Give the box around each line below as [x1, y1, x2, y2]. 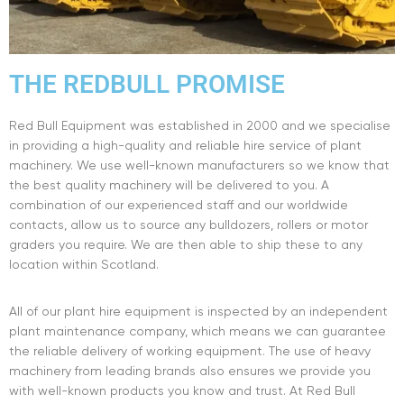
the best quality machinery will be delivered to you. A [9, 177, 329, 192]
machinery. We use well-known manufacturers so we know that [9, 157, 390, 172]
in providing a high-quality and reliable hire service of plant [9, 137, 362, 152]
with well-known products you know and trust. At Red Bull [9, 382, 355, 398]
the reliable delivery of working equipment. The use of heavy [9, 343, 371, 358]
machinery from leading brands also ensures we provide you [9, 363, 371, 378]
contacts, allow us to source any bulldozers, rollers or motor [9, 216, 368, 232]
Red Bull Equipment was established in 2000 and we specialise [9, 117, 390, 133]
